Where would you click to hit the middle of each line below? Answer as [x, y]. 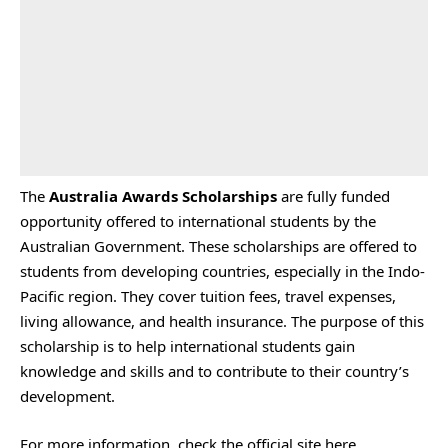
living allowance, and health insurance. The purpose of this [222, 321]
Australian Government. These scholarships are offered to [218, 246]
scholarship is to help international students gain [187, 346]
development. [67, 396]
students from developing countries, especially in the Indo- [222, 271]
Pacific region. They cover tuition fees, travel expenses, [208, 296]
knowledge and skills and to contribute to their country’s [214, 371]
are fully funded [335, 196]
